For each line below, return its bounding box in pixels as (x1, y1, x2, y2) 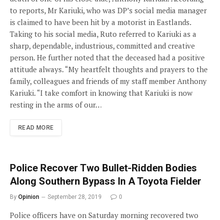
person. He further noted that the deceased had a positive (10, 53, 205, 62)
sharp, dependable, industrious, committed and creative (10, 41, 195, 51)
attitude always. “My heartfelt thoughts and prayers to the (10, 64, 208, 74)
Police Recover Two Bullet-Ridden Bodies (10, 162, 197, 174)
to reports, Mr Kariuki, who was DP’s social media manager (10, 5, 207, 15)
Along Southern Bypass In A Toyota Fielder (10, 175, 201, 187)
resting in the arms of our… (10, 100, 102, 110)
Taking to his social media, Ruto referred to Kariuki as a (10, 29, 196, 39)
